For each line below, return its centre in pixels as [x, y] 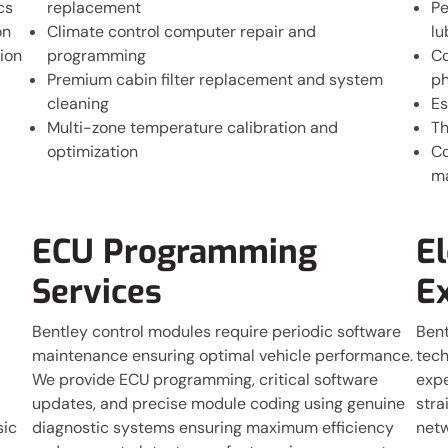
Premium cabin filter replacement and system [215, 79]
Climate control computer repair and [182, 31]
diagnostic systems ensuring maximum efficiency [213, 427]
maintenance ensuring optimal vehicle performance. [223, 355]
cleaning [78, 103]
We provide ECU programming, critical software [205, 379]
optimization [93, 151]
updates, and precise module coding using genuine [219, 403]
